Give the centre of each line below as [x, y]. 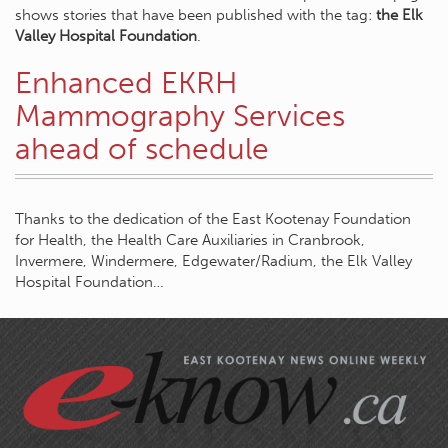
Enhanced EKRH [126, 83]
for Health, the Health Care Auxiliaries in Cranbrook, [190, 240]
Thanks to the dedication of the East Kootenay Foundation [213, 219]
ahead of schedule [142, 149]
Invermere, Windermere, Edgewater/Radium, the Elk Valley [213, 261]
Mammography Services [180, 116]
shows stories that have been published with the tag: [195, 15]
